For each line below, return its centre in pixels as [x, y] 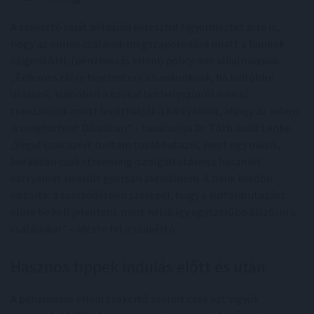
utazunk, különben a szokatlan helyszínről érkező [130, 94]
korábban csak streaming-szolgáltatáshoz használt [136, 162]
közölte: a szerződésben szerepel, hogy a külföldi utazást [148, 195]
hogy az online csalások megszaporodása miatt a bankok [148, 44]
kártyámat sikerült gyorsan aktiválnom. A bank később [142, 178]
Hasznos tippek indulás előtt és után [138, 267]
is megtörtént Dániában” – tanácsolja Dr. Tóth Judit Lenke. [151, 128]
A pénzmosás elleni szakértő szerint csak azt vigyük [135, 299]
